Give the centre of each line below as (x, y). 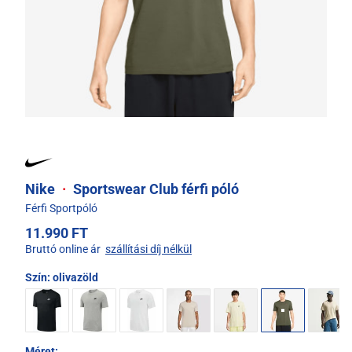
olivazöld (75, 278)
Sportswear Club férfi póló (154, 189)
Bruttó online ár (63, 249)
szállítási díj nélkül (148, 249)
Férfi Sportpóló (61, 209)
